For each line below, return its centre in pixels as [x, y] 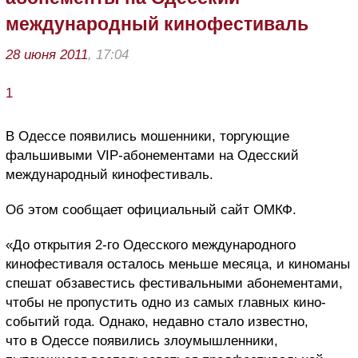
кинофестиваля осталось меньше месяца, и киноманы [178, 264]
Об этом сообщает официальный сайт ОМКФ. [151, 209]
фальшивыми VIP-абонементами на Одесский [152, 155]
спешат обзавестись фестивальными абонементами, [174, 283]
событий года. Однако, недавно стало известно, [157, 321]
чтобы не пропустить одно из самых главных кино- [166, 302]
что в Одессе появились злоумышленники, [142, 340]
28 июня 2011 [47, 54]
